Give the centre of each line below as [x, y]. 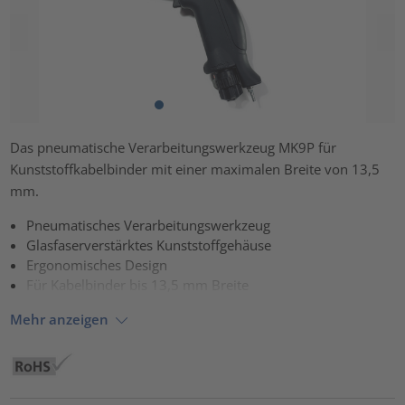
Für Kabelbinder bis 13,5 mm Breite [138, 284]
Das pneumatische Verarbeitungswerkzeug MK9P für [174, 147]
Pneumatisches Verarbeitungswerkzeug [149, 225]
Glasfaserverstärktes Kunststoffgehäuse [149, 245]
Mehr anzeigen [60, 320]
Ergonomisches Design [97, 264]
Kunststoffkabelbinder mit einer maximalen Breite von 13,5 [195, 169]
